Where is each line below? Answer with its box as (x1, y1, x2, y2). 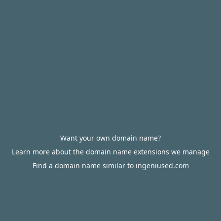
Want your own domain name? (60, 133, 161, 143)
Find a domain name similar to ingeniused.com (32, 161, 189, 170)
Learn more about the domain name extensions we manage (11, 147, 210, 156)
